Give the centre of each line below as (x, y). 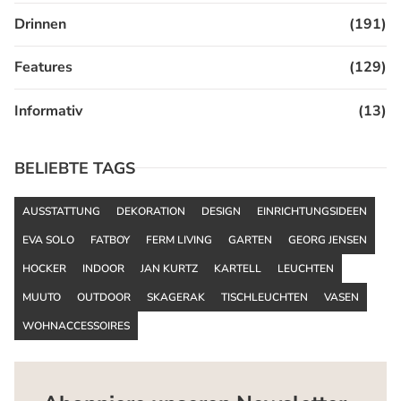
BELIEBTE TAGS (75, 168)
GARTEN (250, 239)
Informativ (48, 111)
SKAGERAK (176, 297)
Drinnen (40, 25)
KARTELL (238, 268)
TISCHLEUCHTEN (264, 297)
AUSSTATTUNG (61, 211)
